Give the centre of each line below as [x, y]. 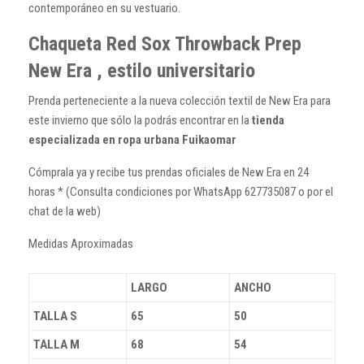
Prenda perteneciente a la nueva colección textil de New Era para [180, 100]
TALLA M [56, 344]
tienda [268, 120]
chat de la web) [65, 211]
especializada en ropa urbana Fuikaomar [132, 139]
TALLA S [55, 316]
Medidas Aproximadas [81, 243]
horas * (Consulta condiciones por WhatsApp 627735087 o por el [181, 191]
